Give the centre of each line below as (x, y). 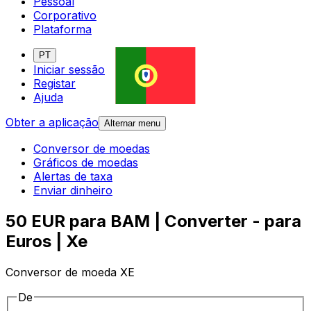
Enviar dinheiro (73, 191)
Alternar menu (132, 124)
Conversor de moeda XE (70, 272)
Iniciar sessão (69, 70)
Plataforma (62, 30)
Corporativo (65, 16)
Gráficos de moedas (86, 163)
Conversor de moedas (92, 149)
